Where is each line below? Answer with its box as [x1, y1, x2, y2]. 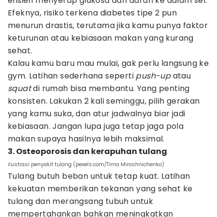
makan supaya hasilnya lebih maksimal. [8, 133, 165, 144]
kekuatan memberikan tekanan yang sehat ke [8, 183, 193, 194]
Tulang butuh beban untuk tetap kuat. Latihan [8, 170, 190, 182]
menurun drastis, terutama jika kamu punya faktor [8, 20, 208, 31]
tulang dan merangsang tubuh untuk [8, 196, 154, 207]
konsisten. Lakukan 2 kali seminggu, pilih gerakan [8, 95, 200, 107]
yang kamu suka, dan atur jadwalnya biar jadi [8, 108, 186, 119]
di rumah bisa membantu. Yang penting [33, 83, 190, 94]
